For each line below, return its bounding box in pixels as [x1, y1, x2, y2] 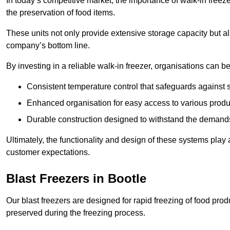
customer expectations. [6, 148, 90, 157]
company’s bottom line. [6, 41, 90, 50]
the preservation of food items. [6, 8, 115, 17]
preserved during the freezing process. [6, 208, 145, 218]
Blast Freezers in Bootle [6, 171, 146, 186]
